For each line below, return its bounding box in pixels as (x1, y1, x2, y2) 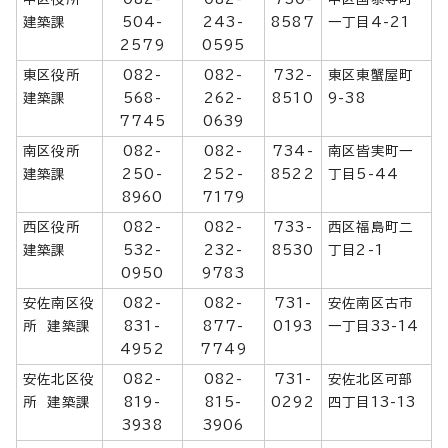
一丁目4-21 (328, 14, 411, 29)
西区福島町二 (328, 219, 414, 234)
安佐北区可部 (328, 371, 414, 386)
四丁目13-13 (328, 394, 417, 409)
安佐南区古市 (328, 295, 414, 310)
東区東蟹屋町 (328, 67, 414, 82)
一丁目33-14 (328, 318, 420, 333)
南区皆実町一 (328, 143, 414, 158)
